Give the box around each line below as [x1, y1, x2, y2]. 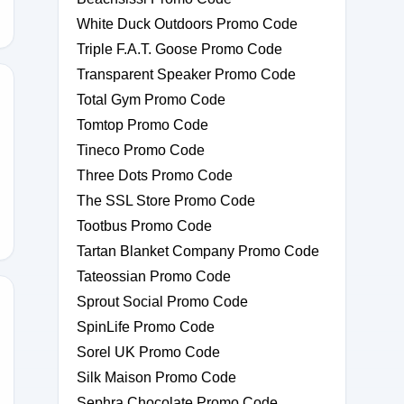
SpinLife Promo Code [77, 319, 215, 335]
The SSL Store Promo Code [77, 193, 255, 208]
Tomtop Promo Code [77, 117, 208, 133]
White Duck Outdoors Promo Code [77, 16, 298, 32]
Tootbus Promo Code [77, 218, 212, 234]
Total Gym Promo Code [77, 92, 225, 107]
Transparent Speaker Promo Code [77, 67, 296, 82]
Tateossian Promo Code [77, 269, 231, 284]
